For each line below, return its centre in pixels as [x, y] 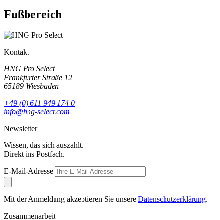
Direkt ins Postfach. [34, 154]
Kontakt [16, 52]
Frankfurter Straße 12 [38, 78]
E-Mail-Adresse [28, 171]
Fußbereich [33, 14]
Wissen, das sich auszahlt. [44, 145]
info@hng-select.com [37, 112]
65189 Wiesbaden [31, 86]
